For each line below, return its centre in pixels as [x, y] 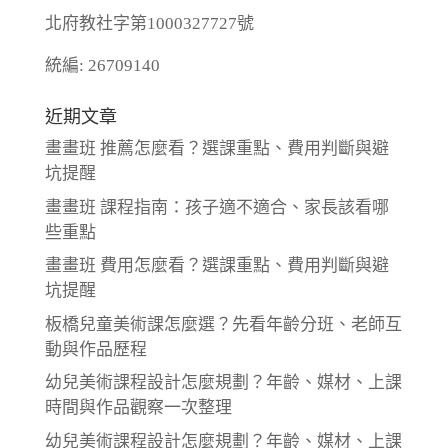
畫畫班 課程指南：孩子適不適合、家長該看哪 [216, 207]
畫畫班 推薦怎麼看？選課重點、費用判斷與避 [216, 149]
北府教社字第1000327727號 [149, 24]
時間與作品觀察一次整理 [138, 408]
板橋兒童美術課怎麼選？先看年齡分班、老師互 [223, 324]
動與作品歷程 [95, 349]
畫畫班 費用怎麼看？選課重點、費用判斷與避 [216, 266]
